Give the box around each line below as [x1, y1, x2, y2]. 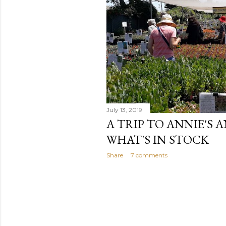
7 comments [131, 151, 167, 159]
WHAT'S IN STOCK [106, 131, 209, 147]
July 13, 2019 [106, 105, 142, 114]
